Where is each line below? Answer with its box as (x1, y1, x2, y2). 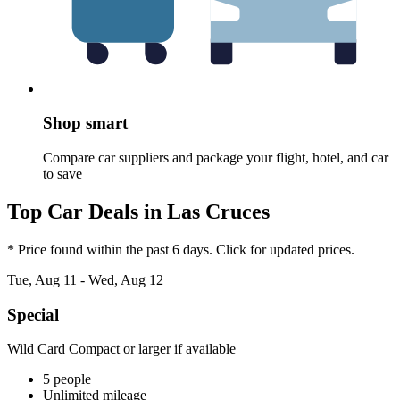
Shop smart (43, 113, 128, 133)
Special (7, 304, 59, 324)
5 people (43, 371, 91, 387)
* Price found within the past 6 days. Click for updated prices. (7, 241, 354, 257)
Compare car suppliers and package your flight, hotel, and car (43, 150, 388, 166)
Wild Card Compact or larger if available (7, 341, 236, 357)
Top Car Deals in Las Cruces (7, 199, 270, 223)
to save (43, 166, 82, 182)
